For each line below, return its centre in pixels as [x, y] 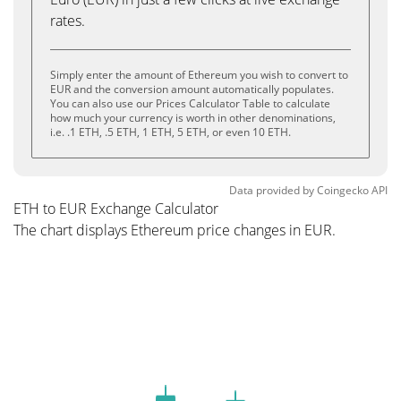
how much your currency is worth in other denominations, [193, 118]
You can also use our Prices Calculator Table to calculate [190, 103]
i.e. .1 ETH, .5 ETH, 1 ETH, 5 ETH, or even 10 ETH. [171, 132]
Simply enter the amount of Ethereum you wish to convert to [199, 75]
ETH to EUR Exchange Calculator [116, 209]
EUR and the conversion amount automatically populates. [192, 89]
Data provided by [272, 190]
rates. [68, 21]
